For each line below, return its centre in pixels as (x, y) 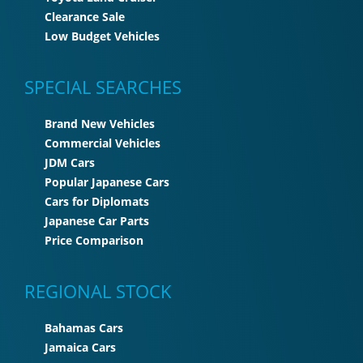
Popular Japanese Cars (107, 181)
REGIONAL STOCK (98, 290)
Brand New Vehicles (100, 123)
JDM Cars (70, 162)
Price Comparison (94, 240)
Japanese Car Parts (97, 220)
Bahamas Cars (84, 327)
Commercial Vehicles (102, 143)
